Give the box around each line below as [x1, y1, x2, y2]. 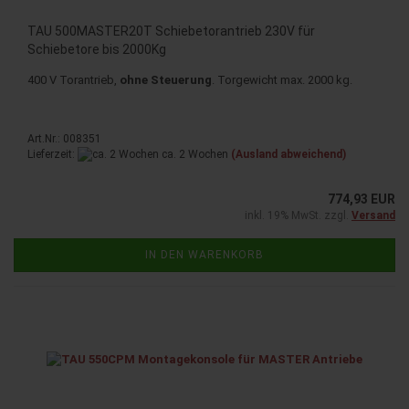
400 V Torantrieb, [27, 72, 120, 87]
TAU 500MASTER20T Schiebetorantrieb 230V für [27, 23, 315, 38]
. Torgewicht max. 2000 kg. [212, 72, 352, 87]
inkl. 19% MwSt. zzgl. [245, 209, 351, 223]
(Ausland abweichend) [231, 147, 346, 161]
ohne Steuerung [120, 72, 212, 87]
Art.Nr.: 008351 [27, 131, 101, 145]
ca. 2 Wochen [159, 147, 228, 161]
